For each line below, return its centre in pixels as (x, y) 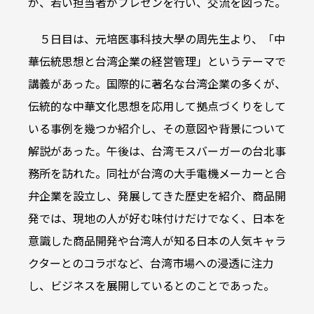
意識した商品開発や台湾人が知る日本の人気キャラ (157, 242)
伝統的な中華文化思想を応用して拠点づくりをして (157, 107)
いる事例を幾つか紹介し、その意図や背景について (157, 130)
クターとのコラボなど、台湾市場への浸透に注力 (151, 264)
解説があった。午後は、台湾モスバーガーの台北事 (157, 152)
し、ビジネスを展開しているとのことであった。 (151, 287)
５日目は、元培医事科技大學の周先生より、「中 (162, 40)
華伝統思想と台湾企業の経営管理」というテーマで (157, 62)
